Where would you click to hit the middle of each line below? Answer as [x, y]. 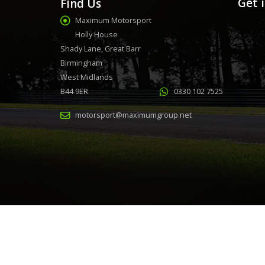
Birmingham [81, 63]
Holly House [96, 35]
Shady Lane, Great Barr [101, 49]
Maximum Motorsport [113, 20]
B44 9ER [74, 91]
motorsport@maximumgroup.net [133, 115]
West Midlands [87, 77]
